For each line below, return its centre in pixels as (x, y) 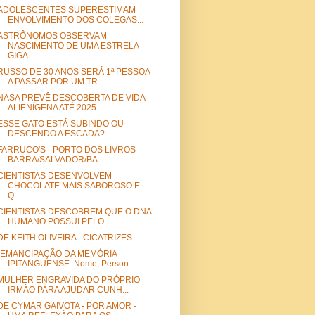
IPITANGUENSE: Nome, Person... (71, 264)
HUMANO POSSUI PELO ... (60, 222)
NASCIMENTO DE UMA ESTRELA (73, 46)
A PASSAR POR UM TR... (56, 82)
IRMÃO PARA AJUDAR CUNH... (68, 290)
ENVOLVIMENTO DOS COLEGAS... (75, 20)
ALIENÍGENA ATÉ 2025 (52, 108)
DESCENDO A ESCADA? (56, 134)
